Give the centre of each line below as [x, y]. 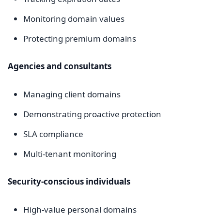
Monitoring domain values [74, 19]
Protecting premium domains [80, 39]
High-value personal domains [80, 209]
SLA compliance [53, 134]
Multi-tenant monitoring [70, 154]
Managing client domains [72, 94]
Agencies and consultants [60, 66]
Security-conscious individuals [69, 181]
